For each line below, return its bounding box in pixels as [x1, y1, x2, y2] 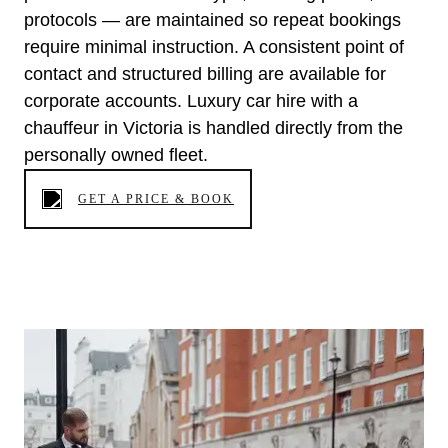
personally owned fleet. [24, 145, 208, 166]
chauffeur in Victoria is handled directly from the [24, 118, 403, 139]
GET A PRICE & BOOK [78, 192, 234, 207]
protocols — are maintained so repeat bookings [24, 10, 401, 31]
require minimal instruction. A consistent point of [24, 37, 404, 58]
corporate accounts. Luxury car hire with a [24, 91, 358, 112]
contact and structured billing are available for [24, 64, 386, 85]
